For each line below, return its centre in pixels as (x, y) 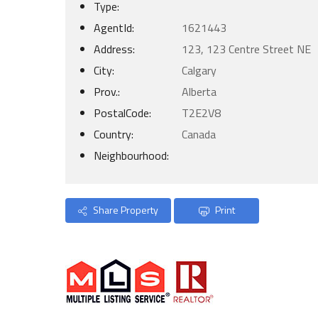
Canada (197, 134)
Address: (114, 49)
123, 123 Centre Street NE (245, 49)
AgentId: (114, 28)
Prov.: (107, 92)
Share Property (125, 210)
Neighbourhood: (131, 155)
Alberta (198, 92)
